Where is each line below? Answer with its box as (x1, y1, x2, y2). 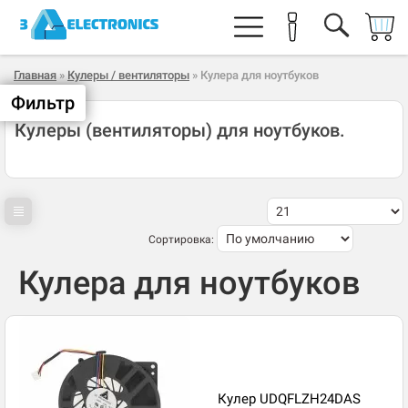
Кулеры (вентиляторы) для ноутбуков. (15, 119, 345, 141)
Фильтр (11, 92, 75, 114)
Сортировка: (148, 233, 214, 246)
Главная (14, 68, 56, 82)
